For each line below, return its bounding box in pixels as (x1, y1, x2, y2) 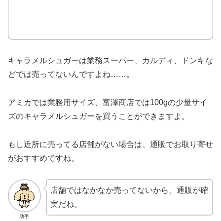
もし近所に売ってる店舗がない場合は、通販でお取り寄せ (8, 140, 213, 148)
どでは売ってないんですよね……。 (8, 70, 134, 78)
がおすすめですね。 (8, 153, 79, 162)
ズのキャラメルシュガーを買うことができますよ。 (8, 111, 189, 120)
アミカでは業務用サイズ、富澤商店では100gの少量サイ (8, 98, 207, 107)
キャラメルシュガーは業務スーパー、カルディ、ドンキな (8, 56, 213, 65)
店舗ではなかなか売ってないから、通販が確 (50, 186, 208, 195)
